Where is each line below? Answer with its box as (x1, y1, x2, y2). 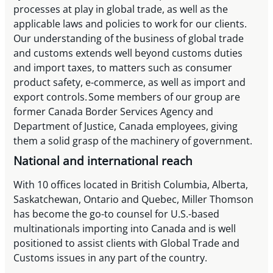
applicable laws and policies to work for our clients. (13, 17, 247, 31)
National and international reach (13, 152, 196, 169)
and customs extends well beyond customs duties (13, 46, 243, 60)
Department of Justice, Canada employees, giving (13, 119, 238, 133)
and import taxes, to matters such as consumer (13, 61, 233, 75)
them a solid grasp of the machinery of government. (13, 134, 255, 148)
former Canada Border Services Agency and (13, 105, 214, 119)
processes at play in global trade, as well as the (13, 2, 229, 16)
